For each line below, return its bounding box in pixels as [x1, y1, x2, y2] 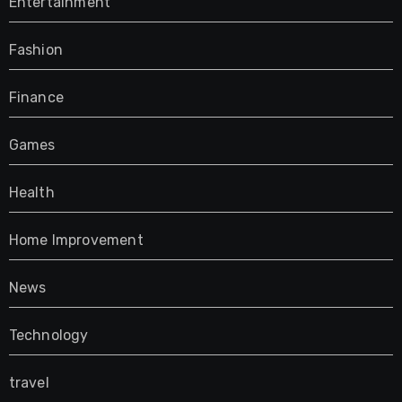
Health [8, 184, 55, 202]
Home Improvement [8, 232, 144, 249]
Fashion [8, 41, 63, 59]
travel [8, 374, 49, 392]
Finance [8, 89, 64, 107]
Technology [8, 327, 89, 345]
